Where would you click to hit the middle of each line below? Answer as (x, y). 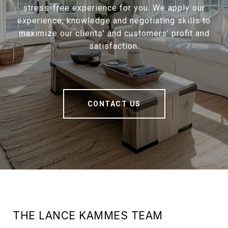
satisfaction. (114, 46)
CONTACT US (114, 104)
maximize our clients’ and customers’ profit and (114, 34)
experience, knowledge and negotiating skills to (114, 21)
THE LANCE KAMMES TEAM (88, 216)
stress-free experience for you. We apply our (114, 8)
